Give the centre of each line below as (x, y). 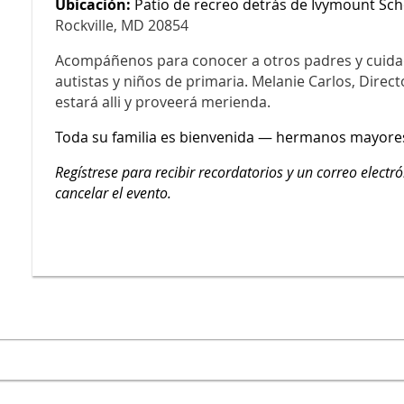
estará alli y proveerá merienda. (165, 101)
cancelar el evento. (113, 193)
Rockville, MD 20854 (122, 25)
